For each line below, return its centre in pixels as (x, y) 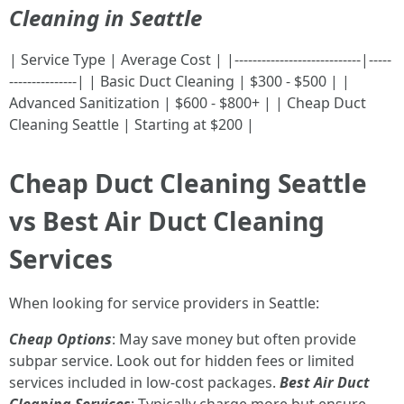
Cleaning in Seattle (106, 18)
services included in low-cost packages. (144, 382)
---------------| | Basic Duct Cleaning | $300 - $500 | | (179, 81)
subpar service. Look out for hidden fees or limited (182, 361)
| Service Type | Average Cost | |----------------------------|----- (200, 60)
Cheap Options (60, 339)
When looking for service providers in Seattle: (164, 303)
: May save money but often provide (234, 339)
